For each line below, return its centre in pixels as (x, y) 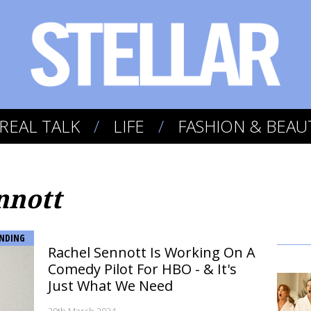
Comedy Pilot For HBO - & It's (142, 269)
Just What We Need (110, 286)
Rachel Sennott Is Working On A (152, 252)
